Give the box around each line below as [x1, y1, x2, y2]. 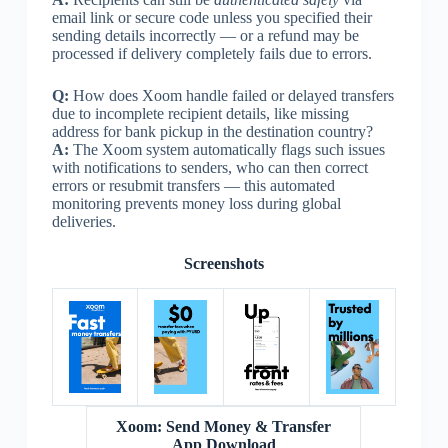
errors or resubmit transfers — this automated [51, 176, 335, 194]
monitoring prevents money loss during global [51, 194, 341, 212]
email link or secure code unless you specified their [51, 8, 372, 26]
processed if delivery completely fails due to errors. [51, 44, 372, 62]
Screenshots [183, 254, 264, 272]
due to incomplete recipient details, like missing [51, 104, 349, 122]
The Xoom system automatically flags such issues [68, 140, 385, 158]
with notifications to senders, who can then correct [51, 158, 368, 176]
